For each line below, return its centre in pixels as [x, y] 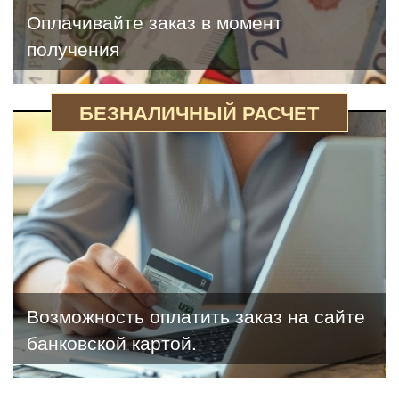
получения [73, 49]
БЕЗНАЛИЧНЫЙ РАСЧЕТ [199, 113]
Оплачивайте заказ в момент [155, 22]
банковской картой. [112, 342]
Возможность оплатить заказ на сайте [196, 315]
